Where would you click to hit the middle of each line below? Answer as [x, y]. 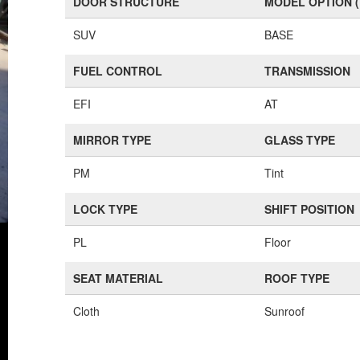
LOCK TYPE [106, 209]
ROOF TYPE [297, 278]
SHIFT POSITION [310, 209]
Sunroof [285, 311]
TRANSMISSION [308, 71]
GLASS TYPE [300, 140]
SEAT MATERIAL [119, 278]
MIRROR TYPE [112, 140]
